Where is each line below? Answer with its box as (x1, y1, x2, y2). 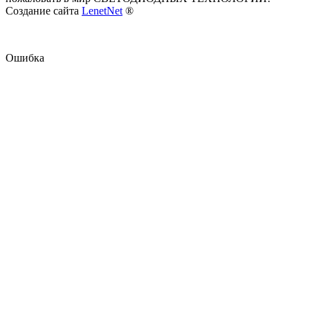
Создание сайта (6, 4, 82, 17)
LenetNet (82, 4, 122, 17)
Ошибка (6, 51, 44, 64)
